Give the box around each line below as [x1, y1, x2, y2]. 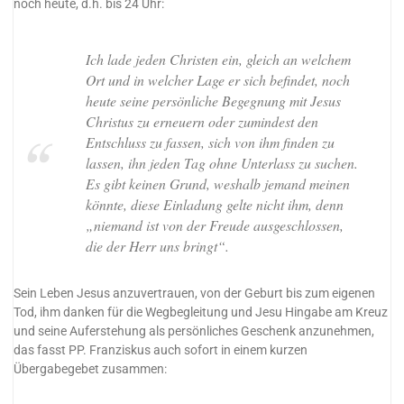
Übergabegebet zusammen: [14, 361, 168, 377]
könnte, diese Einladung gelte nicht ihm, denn [85, 194, 344, 214]
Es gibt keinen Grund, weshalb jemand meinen [85, 173, 350, 193]
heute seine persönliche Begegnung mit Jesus [85, 90, 341, 110]
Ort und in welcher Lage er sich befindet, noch [85, 69, 350, 89]
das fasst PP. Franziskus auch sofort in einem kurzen [14, 342, 308, 358]
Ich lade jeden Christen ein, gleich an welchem [85, 49, 351, 69]
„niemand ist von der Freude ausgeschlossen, [85, 215, 344, 234]
